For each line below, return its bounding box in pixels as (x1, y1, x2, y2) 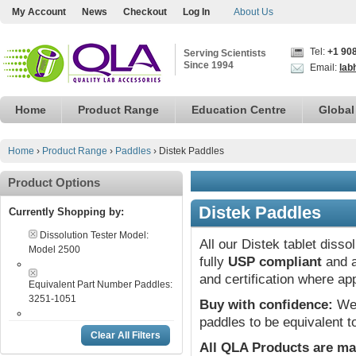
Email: (308, 62, 339, 73)
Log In (183, 6, 210, 17)
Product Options (8, 176, 100, 189)
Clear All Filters (91, 330, 161, 341)
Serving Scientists (184, 48, 266, 59)
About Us (234, 6, 273, 17)
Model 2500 (29, 244, 80, 255)
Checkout (123, 6, 167, 17)
